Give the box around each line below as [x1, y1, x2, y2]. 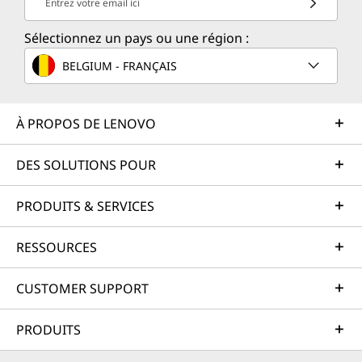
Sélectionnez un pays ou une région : [24, 29, 249, 47]
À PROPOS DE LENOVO [16, 115, 156, 133]
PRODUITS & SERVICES [16, 197, 154, 215]
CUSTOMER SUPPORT [16, 280, 149, 297]
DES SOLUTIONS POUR [16, 156, 156, 174]
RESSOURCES [16, 238, 97, 256]
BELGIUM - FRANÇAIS [62, 57, 177, 74]
